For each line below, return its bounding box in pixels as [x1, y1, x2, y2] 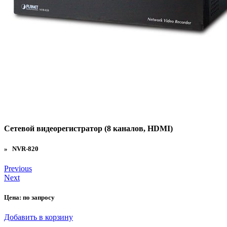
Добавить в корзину [4, 213, 73, 222]
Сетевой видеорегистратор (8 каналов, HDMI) [4, 124, 173, 133]
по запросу [23, 194, 55, 201]
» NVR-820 [4, 144, 39, 153]
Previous [4, 164, 32, 173]
